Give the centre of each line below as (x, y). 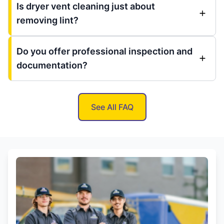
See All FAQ (112, 107)
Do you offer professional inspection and (104, 51)
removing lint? (47, 20)
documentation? (52, 65)
